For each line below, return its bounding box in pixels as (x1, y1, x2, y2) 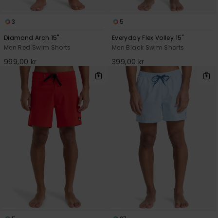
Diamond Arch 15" (4, 33, 59, 42)
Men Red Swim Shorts (4, 43, 71, 52)
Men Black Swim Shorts (112, 43, 184, 52)
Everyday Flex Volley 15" (112, 33, 184, 42)
